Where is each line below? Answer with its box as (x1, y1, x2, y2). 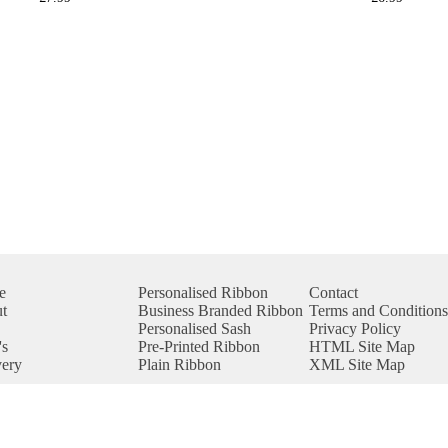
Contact (308, 284, 358, 301)
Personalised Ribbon (137, 284, 268, 301)
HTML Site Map (308, 338, 415, 355)
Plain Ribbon (137, 356, 221, 373)
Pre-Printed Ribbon (137, 338, 260, 355)
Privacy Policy (308, 320, 401, 337)
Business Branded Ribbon (137, 302, 303, 319)
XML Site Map (308, 356, 405, 373)
